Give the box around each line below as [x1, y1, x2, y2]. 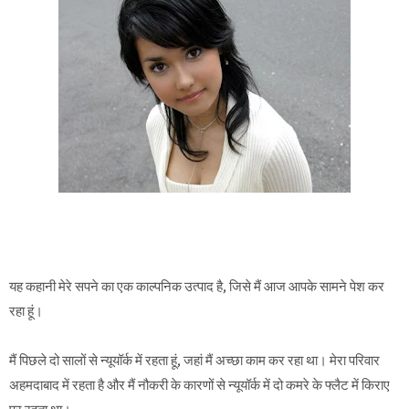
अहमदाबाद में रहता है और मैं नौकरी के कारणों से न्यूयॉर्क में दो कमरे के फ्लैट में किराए [9, 377, 390, 394]
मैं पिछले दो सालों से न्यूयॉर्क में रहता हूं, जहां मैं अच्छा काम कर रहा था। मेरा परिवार [9, 352, 380, 370]
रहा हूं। [9, 303, 43, 320]
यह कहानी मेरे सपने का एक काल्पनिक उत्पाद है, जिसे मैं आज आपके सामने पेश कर [9, 278, 384, 296]
